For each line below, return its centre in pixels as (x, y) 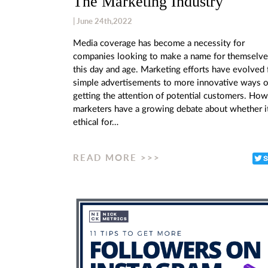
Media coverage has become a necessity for (159, 43)
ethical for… (96, 122)
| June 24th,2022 (103, 21)
